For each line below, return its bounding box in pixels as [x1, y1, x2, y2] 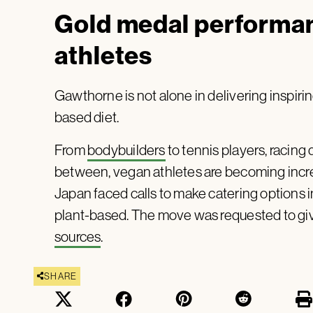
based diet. [54, 107, 122, 126]
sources [54, 226, 101, 246]
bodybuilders [87, 140, 166, 159]
